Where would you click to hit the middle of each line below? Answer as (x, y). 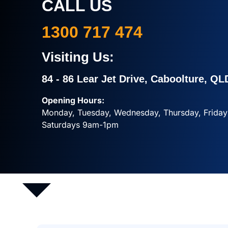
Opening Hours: (73, 100)
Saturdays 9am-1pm (80, 124)
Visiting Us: (78, 57)
